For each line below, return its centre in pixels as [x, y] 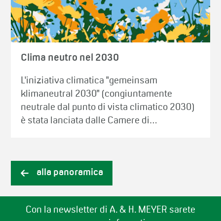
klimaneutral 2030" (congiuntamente [97, 94]
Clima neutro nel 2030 [70, 58]
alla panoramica [70, 173]
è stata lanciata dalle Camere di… [89, 121]
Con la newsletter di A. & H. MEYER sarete [110, 210]
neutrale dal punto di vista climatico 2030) [108, 107]
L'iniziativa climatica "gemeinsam [89, 81]
